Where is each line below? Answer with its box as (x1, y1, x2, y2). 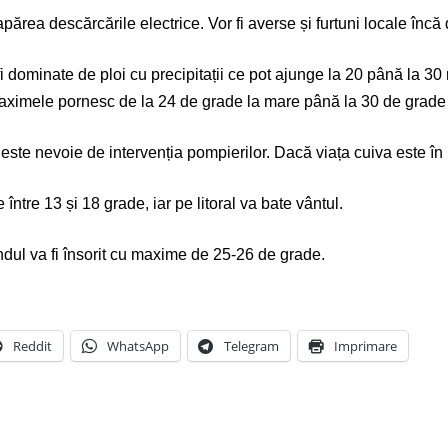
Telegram (224, 336, 279, 355)
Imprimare (334, 336, 397, 355)
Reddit (13, 336, 52, 355)
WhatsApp (107, 336, 169, 355)
